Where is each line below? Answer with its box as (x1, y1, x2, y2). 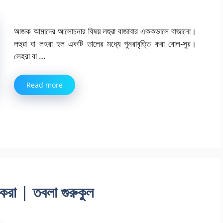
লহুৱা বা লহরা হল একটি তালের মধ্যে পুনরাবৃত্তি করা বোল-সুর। (14, 37, 196, 49)
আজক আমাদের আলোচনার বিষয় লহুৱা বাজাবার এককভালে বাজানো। (14, 25, 196, 37)
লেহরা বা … (14, 50, 45, 62)
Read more (26, 80, 63, 90)
